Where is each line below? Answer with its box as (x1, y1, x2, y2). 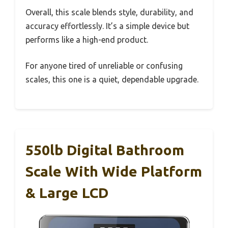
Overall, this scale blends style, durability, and (25, 8, 193, 17)
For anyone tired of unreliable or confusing (25, 61, 183, 71)
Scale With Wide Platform (25, 163, 202, 180)
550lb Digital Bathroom (25, 142, 184, 158)
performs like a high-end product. (25, 35, 148, 45)
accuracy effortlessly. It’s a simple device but (25, 21, 189, 31)
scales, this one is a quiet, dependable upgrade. (25, 75, 198, 84)
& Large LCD (25, 185, 108, 201)
